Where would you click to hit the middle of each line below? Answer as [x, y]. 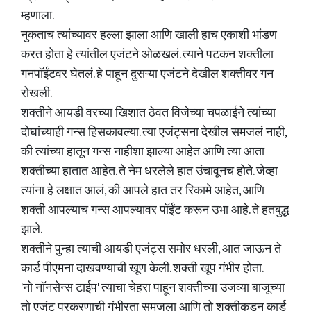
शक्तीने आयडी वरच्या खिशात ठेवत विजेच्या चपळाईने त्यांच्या [148, 113]
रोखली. [36, 94]
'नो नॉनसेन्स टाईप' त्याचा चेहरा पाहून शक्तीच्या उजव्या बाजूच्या [153, 288]
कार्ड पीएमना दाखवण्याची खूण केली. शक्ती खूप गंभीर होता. [142, 269]
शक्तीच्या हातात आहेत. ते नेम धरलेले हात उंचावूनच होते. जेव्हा [149, 171]
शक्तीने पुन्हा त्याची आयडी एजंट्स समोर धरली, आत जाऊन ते [151, 249]
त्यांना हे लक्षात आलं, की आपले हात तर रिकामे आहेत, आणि [143, 191]
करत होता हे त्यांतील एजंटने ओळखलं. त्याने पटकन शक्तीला [147, 55]
